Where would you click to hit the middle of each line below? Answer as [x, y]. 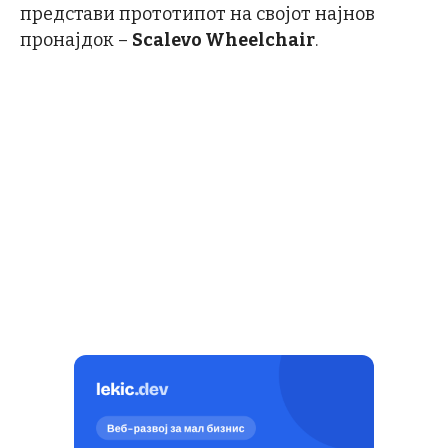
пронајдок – [76, 39]
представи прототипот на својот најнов [197, 13]
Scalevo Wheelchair [223, 39]
